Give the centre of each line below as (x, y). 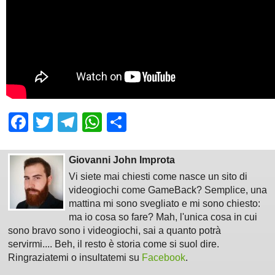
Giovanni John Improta (122, 160)
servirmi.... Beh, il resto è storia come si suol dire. (113, 244)
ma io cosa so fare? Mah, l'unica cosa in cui (163, 217)
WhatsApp (147, 122)
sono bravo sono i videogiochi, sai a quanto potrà (114, 231)
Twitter (82, 122)
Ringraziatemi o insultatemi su (75, 258)
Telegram (118, 122)
